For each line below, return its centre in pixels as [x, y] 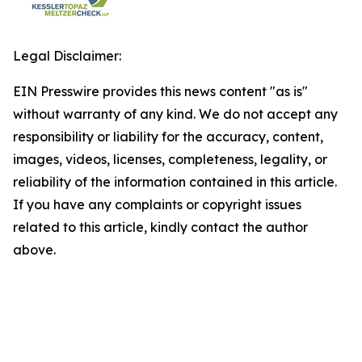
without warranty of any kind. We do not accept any [175, 114]
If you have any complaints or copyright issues [157, 204]
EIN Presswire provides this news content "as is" [160, 91]
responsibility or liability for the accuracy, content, [168, 137]
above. [34, 250]
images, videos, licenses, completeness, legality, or [170, 159]
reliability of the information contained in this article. [175, 182]
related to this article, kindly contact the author [160, 227]
